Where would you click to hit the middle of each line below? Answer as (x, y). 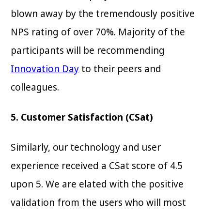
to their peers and (120, 69)
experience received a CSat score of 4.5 (97, 165)
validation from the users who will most (99, 202)
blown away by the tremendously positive (103, 13)
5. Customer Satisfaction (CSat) (82, 117)
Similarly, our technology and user (86, 147)
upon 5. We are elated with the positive (97, 184)
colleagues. (35, 87)
